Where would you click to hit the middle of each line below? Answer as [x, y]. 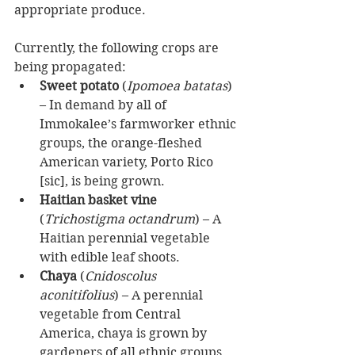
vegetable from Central [112, 314]
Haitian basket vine [98, 200]
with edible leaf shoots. [113, 257]
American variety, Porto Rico [128, 162]
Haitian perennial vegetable [126, 238]
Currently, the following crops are [118, 48]
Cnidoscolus [122, 276]
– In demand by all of [105, 105]
